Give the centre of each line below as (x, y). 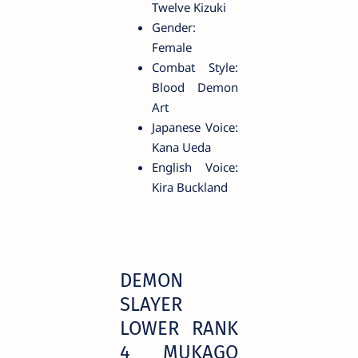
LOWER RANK (179, 329)
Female (172, 48)
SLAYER (151, 305)
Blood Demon (195, 88)
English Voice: (195, 167)
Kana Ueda (181, 147)
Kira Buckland (190, 187)
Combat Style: (195, 68)
